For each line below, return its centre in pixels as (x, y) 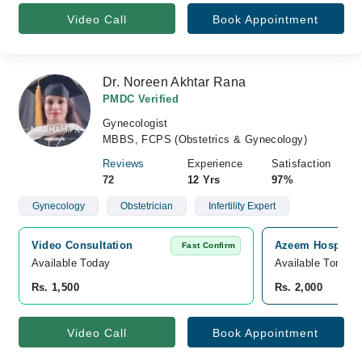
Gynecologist (135, 123)
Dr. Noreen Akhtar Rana (175, 82)
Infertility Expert (242, 206)
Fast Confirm (208, 245)
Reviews (124, 164)
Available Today (71, 263)
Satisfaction (301, 164)
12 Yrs (204, 180)
